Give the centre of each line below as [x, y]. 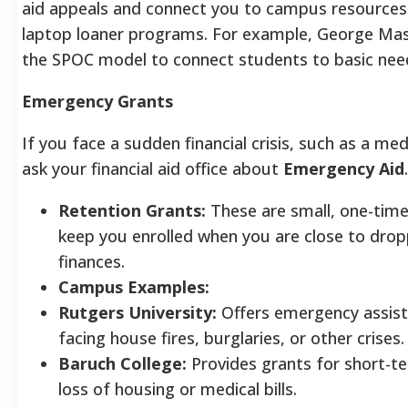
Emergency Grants [97, 101]
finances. [92, 261]
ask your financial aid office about [153, 168]
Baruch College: [122, 363]
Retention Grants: [132, 210]
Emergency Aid [344, 168]
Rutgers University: [138, 312]
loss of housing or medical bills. [178, 388]
